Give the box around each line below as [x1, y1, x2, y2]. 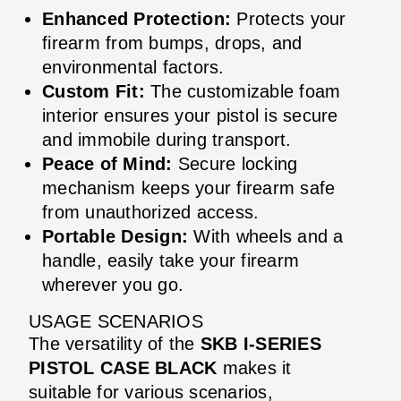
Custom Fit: [42, 81, 145, 101]
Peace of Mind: [42, 153, 173, 174]
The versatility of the [29, 333, 200, 354]
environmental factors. [42, 56, 225, 77]
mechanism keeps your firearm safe [42, 177, 336, 198]
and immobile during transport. [42, 129, 292, 149]
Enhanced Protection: [42, 8, 231, 29]
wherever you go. [42, 274, 183, 294]
